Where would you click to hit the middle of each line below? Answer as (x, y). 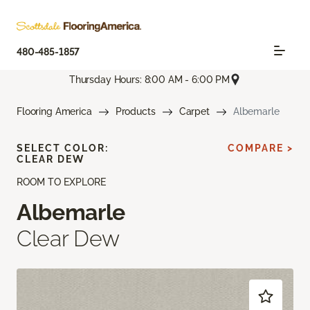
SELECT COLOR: (63, 148)
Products (135, 112)
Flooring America (54, 112)
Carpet (194, 112)
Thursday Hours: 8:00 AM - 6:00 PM (149, 79)
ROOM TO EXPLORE (61, 182)
